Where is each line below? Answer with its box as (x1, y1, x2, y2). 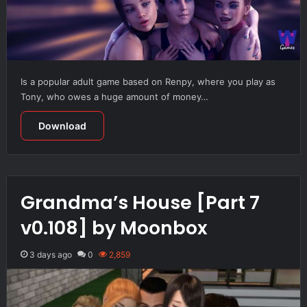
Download (38, 119, 86, 132)
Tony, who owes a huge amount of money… (20, 90, 208, 102)
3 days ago (29, 249, 72, 260)
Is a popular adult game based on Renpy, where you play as (20, 75, 275, 87)
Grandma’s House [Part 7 (20, 189, 260, 215)
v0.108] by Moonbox (20, 214, 208, 241)
